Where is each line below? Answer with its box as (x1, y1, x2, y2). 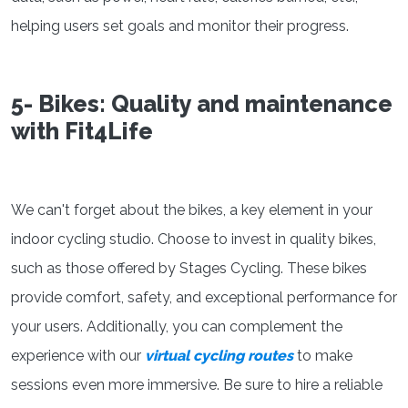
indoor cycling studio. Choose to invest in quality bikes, (11, 229, 376, 248)
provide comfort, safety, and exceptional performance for (11, 288, 397, 306)
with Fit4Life (11, 117, 153, 145)
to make (297, 346, 352, 364)
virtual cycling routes (145, 346, 297, 364)
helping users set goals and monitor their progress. (11, 16, 349, 35)
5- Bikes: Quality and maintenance (11, 89, 393, 117)
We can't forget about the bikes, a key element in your (11, 200, 372, 219)
